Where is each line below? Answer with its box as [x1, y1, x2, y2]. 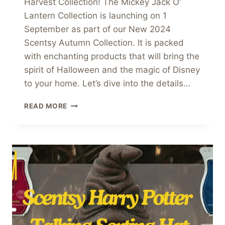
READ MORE [24, 102, 68, 110]
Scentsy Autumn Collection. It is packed [24, 38, 184, 48]
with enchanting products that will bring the [24, 51, 199, 62]
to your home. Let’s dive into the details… [24, 78, 190, 89]
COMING [67, 152, 98, 161]
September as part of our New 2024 [24, 24, 171, 35]
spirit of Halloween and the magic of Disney [24, 65, 200, 75]
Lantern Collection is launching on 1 [24, 11, 167, 21]
